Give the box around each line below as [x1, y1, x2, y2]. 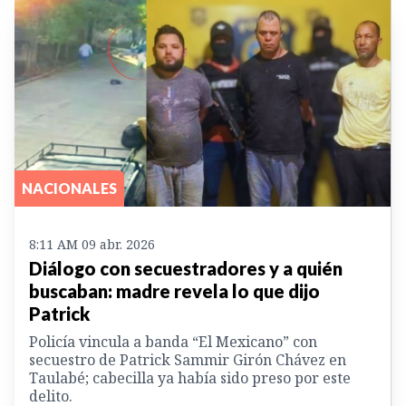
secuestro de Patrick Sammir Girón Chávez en [29, 350, 346, 371]
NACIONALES [22, 179, 117, 198]
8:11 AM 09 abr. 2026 [29, 236, 155, 254]
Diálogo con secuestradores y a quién [29, 257, 343, 280]
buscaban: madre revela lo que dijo [29, 280, 320, 303]
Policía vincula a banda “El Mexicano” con [29, 332, 317, 353]
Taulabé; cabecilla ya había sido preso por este [29, 368, 351, 389]
